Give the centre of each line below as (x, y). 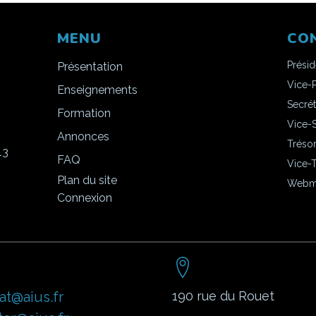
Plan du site (87, 180)
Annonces (83, 136)
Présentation (90, 67)
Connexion (85, 198)
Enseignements (97, 90)
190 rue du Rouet (223, 296)
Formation (84, 113)
